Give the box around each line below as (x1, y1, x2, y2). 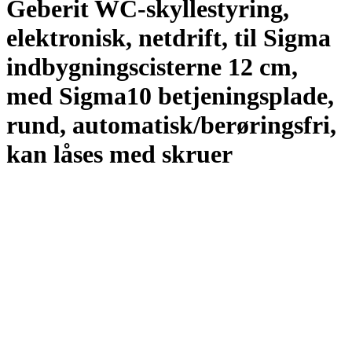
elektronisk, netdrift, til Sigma (6, 24, 331, 53)
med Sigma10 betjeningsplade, (6, 82, 334, 111)
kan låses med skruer (6, 140, 233, 169)
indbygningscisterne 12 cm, (6, 53, 298, 82)
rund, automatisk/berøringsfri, (6, 111, 336, 140)
